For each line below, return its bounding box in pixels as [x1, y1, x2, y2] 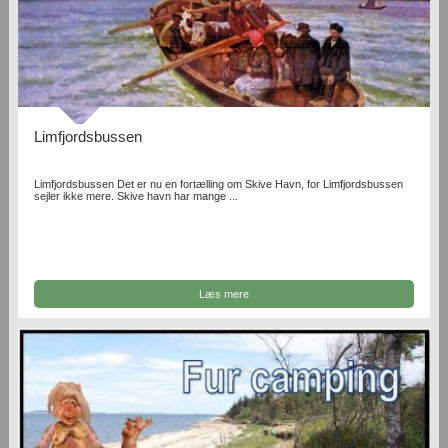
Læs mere [198, 287, 249, 300]
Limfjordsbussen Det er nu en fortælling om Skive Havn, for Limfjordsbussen [34, 178, 404, 191]
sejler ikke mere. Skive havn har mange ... [34, 190, 239, 203]
